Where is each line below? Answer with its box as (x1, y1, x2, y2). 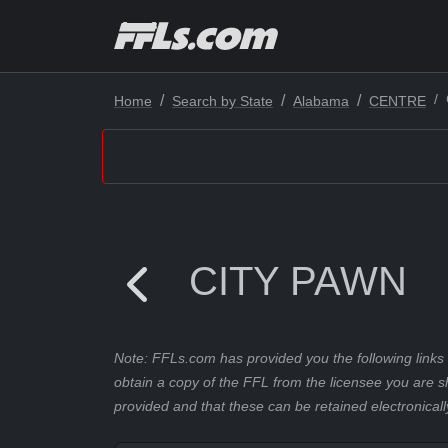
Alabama (293, 93, 349, 109)
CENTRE (369, 93, 426, 109)
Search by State (172, 93, 273, 109)
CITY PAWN (189, 259, 407, 303)
